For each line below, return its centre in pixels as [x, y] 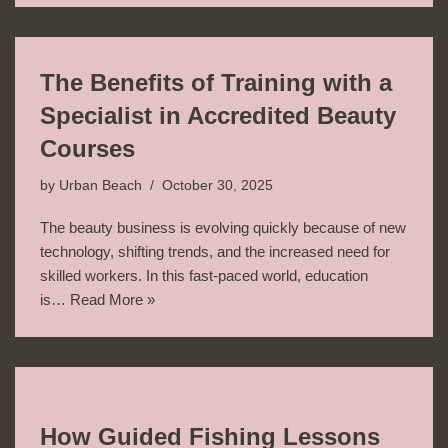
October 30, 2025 [217, 185]
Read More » [112, 299]
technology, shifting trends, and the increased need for [215, 251]
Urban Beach [100, 185]
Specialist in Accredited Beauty [218, 115]
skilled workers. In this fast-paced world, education [204, 275]
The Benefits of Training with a [216, 82]
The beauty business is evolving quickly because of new [223, 227]
